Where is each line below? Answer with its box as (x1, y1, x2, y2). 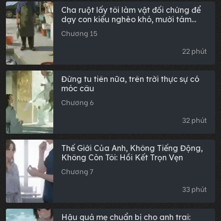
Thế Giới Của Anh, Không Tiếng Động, (61, 143, 203, 153)
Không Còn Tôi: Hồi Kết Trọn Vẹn (61, 152, 183, 163)
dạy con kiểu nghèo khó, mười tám (61, 14, 191, 25)
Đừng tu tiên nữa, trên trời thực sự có (61, 74, 199, 84)
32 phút (182, 115, 207, 125)
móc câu (61, 83, 94, 94)
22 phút (182, 46, 207, 56)
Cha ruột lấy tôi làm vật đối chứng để (61, 5, 201, 15)
